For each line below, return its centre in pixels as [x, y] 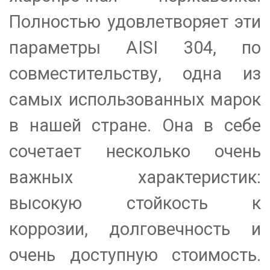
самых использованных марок [135, 100]
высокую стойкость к [135, 203]
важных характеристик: [135, 177]
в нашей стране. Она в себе [135, 126]
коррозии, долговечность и [135, 229]
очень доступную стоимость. [135, 255]
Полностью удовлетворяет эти [135, 22]
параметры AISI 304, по [135, 48]
